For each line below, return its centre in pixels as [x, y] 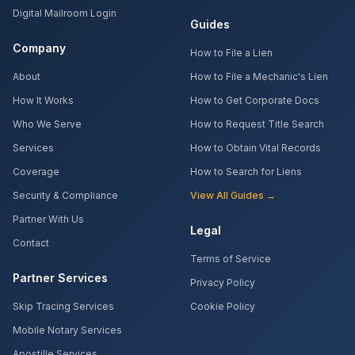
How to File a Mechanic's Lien [259, 76]
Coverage [36, 172]
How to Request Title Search [257, 124]
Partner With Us [48, 219]
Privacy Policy [223, 282]
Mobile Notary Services [67, 330]
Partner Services [60, 278]
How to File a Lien [231, 53]
